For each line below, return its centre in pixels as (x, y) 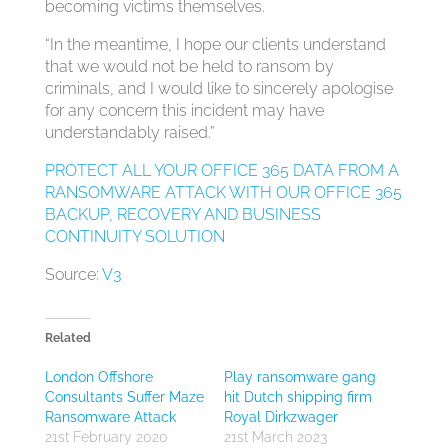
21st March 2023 (275, 437)
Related (67, 338)
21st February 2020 (106, 437)
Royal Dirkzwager (280, 417)
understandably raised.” (129, 132)
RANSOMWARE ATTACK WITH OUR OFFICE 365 (223, 192)
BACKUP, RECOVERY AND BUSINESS (182, 214)
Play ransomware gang (299, 377)
